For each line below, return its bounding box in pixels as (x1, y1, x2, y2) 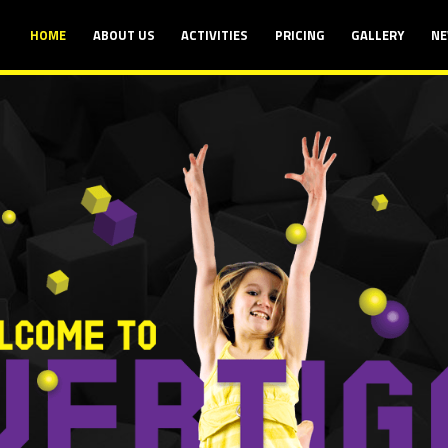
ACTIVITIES (181, 24, 249, 45)
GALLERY (351, 24, 405, 45)
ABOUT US (92, 24, 155, 45)
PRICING (274, 24, 325, 45)
